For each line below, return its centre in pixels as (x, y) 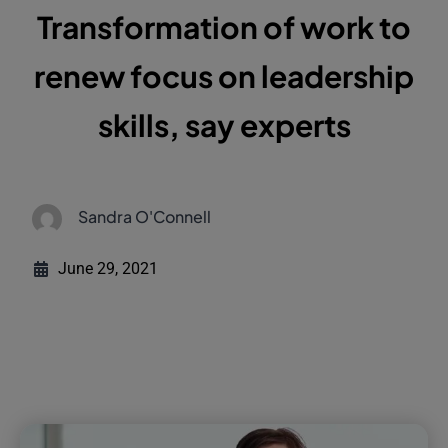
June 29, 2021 (108, 269)
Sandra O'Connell (145, 217)
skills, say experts (224, 125)
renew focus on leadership (224, 76)
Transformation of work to (224, 27)
